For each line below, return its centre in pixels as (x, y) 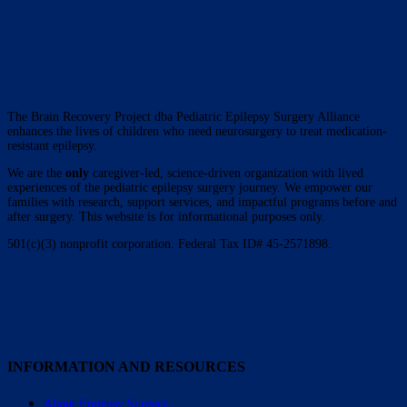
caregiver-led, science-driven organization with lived (228, 174)
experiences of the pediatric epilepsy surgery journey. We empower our (190, 188)
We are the (36, 174)
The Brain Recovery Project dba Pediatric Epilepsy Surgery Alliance (184, 117)
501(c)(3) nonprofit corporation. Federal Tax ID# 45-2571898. (169, 244)
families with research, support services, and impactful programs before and (202, 203)
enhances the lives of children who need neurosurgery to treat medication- (197, 132)
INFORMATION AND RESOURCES (126, 367)
